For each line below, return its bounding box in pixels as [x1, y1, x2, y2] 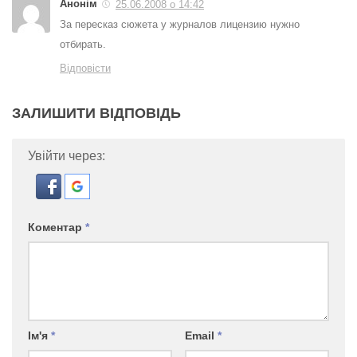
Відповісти [60, 62, 111, 74]
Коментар [28, 221, 85, 233]
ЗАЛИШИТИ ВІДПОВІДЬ [12, 105, 181, 121]
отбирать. [60, 38, 106, 50]
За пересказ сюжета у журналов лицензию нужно [60, 18, 300, 30]
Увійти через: [28, 149, 105, 163]
